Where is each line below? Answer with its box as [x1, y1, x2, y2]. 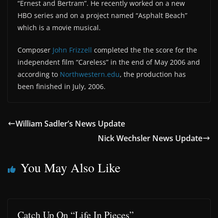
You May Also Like [20, 159, 121, 176]
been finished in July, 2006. [18, 82, 106, 91]
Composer [18, 45, 53, 54]
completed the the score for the [92, 45, 197, 54]
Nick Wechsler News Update [98, 133, 202, 144]
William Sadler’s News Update [16, 118, 125, 129]
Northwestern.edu [60, 70, 120, 79]
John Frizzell [53, 45, 92, 54]
